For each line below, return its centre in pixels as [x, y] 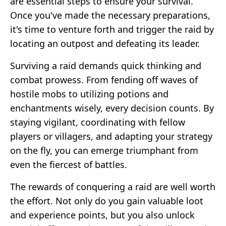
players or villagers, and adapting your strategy [111, 136]
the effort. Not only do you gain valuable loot [107, 201]
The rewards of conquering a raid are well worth [113, 186]
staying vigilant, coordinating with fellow [98, 122]
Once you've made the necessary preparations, [110, 15]
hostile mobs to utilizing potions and [89, 94]
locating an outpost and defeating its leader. [105, 43]
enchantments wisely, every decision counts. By [112, 108]
